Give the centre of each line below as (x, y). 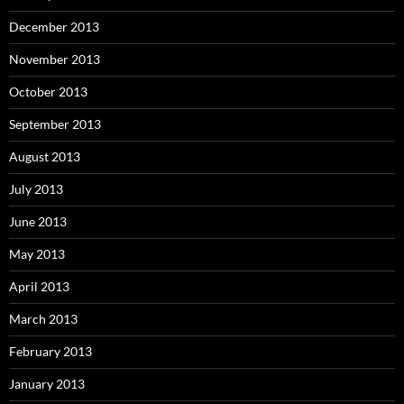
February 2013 (50, 352)
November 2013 (55, 60)
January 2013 (47, 384)
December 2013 (54, 27)
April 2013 (39, 287)
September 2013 (55, 124)
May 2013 (37, 254)
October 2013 (48, 92)
